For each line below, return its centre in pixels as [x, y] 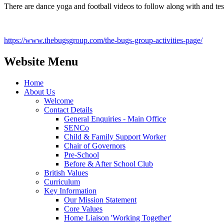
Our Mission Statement [100, 199]
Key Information [70, 190]
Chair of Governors [95, 145]
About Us [39, 91]
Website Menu [41, 61]
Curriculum [62, 181]
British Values [66, 172]
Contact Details [68, 109]
